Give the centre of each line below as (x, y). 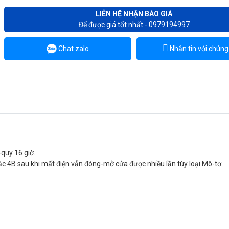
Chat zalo (73, 49)
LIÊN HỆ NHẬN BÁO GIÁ (134, 14)
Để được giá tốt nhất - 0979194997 (134, 25)
